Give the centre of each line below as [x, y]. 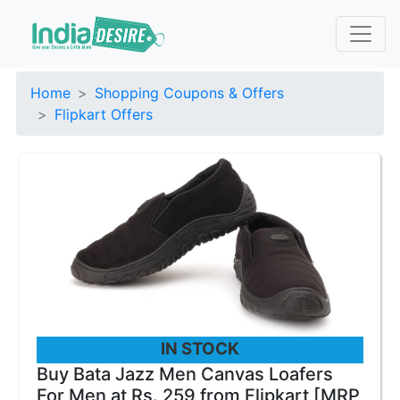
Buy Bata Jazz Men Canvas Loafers [185, 374]
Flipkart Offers [104, 114]
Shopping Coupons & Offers [189, 93]
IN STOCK [200, 349]
